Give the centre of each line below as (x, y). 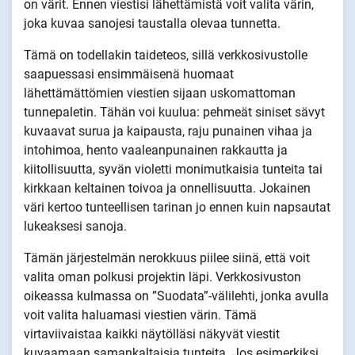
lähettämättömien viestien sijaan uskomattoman (160, 94)
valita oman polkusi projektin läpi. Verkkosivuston (162, 277)
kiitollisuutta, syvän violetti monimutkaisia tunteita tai (173, 170)
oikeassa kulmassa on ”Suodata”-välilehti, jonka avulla (176, 296)
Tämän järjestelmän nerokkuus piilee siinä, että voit (167, 258)
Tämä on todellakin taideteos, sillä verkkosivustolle (166, 55)
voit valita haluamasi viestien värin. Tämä (140, 315)
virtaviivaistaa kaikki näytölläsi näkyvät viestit (152, 334)
